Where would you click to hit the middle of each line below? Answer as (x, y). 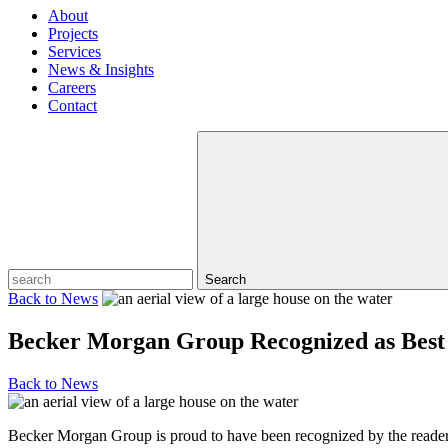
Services (74, 51)
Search (225, 279)
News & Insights (101, 69)
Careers (72, 87)
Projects (73, 33)
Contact (72, 105)
